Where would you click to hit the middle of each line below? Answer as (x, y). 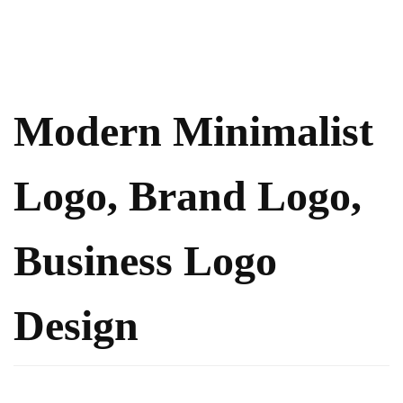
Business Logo (145, 260)
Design (76, 325)
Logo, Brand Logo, (188, 196)
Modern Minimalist (193, 131)
